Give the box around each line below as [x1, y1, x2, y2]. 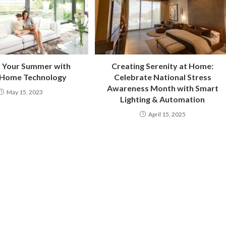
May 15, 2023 [6, 88, 43, 96]
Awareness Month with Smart [106, 83, 218, 93]
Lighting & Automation [120, 94, 205, 104]
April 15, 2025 [148, 110, 186, 119]
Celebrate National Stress [114, 72, 211, 82]
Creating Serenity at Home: [111, 61, 214, 71]
